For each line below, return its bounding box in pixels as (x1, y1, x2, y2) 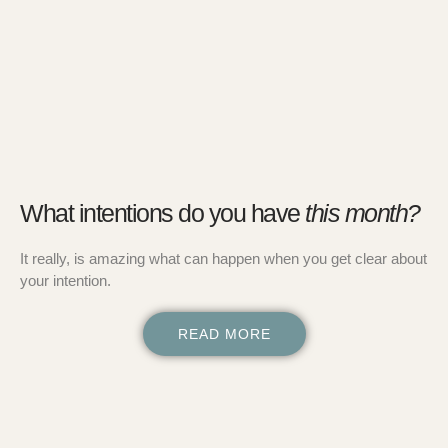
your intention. (20, 271, 111, 289)
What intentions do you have (20, 198, 305, 227)
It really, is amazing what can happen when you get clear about (20, 249, 427, 267)
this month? (305, 198, 420, 227)
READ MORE (177, 325, 271, 342)
